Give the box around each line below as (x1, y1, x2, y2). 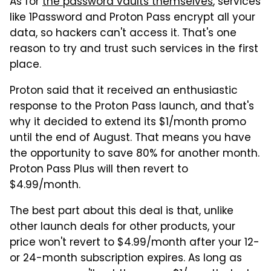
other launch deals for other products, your (10, 218, 235, 236)
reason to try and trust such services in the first (10, 41, 258, 58)
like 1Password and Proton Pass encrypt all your (10, 9, 255, 27)
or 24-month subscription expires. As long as (10, 250, 242, 267)
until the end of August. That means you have (10, 129, 251, 147)
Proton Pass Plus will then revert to (10, 161, 188, 178)
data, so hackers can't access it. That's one (10, 25, 237, 42)
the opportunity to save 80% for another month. (10, 145, 260, 163)
